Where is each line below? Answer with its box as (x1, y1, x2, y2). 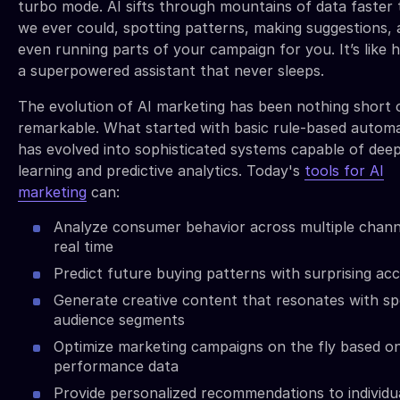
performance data (54, 356, 179, 375)
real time (54, 237, 113, 255)
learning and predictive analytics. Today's (18, 161, 304, 179)
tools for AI (304, 161, 384, 179)
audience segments (54, 310, 185, 329)
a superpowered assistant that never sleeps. (18, 61, 324, 79)
